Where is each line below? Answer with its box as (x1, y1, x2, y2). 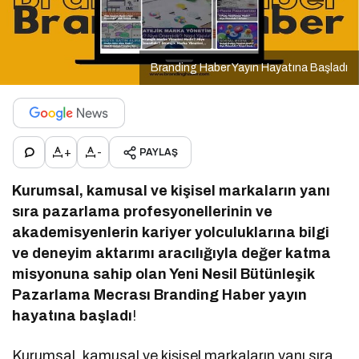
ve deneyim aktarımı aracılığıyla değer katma (12, 245, 332, 262)
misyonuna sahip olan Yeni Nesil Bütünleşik (12, 266, 315, 283)
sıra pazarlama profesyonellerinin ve (12, 204, 273, 220)
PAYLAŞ (139, 147, 178, 159)
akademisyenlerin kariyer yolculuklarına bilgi (12, 224, 330, 241)
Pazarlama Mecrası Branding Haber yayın (12, 287, 308, 304)
